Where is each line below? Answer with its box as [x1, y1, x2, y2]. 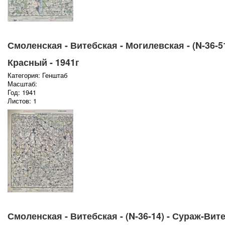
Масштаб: [7, 79, 37, 89]
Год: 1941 [7, 87, 36, 97]
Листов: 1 [7, 96, 37, 106]
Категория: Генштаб [7, 70, 67, 80]
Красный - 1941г [7, 56, 79, 69]
